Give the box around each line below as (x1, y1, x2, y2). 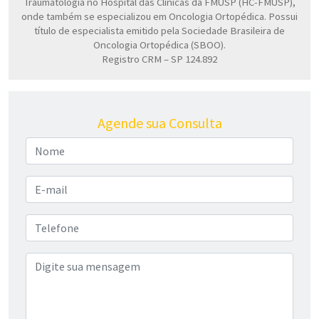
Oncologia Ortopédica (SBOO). (93, 38, 226, 51)
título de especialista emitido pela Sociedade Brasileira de (34, 23, 285, 37)
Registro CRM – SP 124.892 (102, 52, 217, 66)
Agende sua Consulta (97, 114, 222, 132)
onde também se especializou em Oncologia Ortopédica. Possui (21, 9, 298, 23)
